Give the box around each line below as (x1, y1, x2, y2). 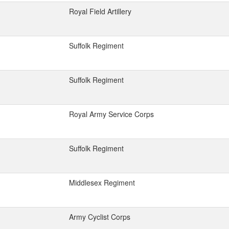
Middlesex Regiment (69, 177, 135, 188)
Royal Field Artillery (69, 6, 131, 16)
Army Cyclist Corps (69, 212, 130, 222)
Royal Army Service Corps (69, 109, 154, 119)
